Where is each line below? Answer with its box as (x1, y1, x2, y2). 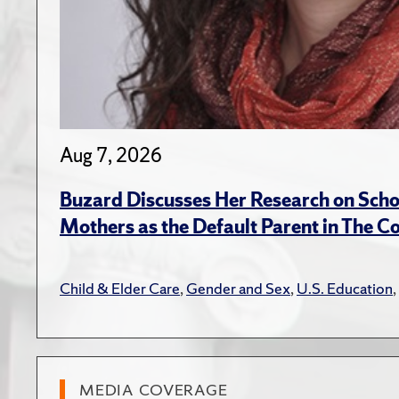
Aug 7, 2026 (60, 142, 162, 169)
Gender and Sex (186, 278, 290, 299)
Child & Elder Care (60, 278, 180, 299)
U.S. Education (297, 278, 393, 299)
